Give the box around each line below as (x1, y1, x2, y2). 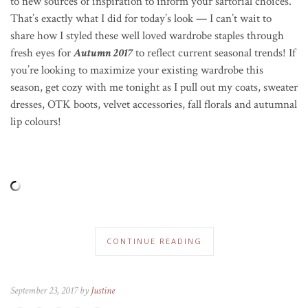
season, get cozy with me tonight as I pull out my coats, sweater (10, 79, 298, 95)
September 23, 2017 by (10, 283, 91, 297)
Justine (91, 283, 115, 297)
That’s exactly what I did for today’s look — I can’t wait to (10, 10, 272, 26)
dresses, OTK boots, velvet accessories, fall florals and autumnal (10, 96, 297, 112)
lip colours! (10, 113, 61, 129)
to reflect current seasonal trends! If (133, 45, 296, 60)
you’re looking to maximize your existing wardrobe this (10, 62, 263, 78)
